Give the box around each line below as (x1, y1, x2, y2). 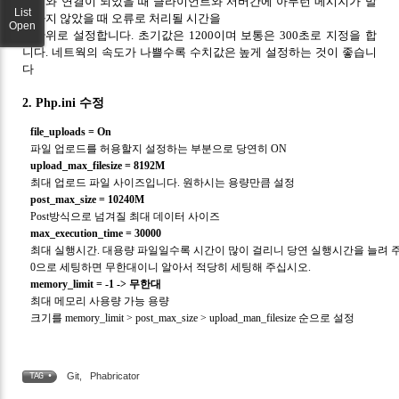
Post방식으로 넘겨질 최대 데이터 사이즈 (28, 209, 221, 223)
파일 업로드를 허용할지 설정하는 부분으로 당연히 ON (28, 142, 288, 155)
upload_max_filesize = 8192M (28, 159, 166, 172)
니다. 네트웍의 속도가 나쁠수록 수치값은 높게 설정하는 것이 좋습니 (22, 45, 377, 59)
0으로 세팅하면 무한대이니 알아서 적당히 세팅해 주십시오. (28, 260, 312, 273)
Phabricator (90, 370, 141, 381)
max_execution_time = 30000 (28, 226, 162, 240)
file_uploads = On (28, 125, 112, 138)
